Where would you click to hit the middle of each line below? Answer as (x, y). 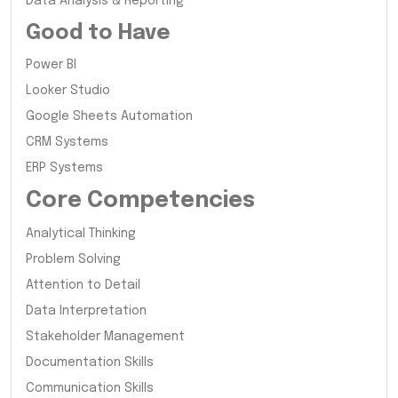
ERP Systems (64, 167)
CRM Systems (67, 142)
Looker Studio (68, 90)
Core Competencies (140, 200)
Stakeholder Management (105, 336)
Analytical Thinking (81, 233)
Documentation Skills (90, 362)
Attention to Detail (83, 285)
